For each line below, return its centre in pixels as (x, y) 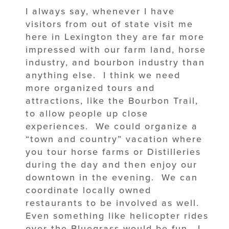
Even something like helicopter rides (117, 215)
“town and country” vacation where (114, 139)
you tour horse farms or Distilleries (113, 152)
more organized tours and (90, 88)
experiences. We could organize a (112, 126)
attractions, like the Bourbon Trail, (112, 100)
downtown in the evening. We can (112, 177)
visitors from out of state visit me (109, 24)
